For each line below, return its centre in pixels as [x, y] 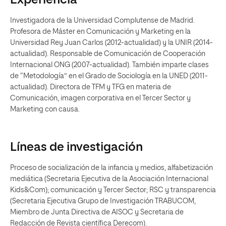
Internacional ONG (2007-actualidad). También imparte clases [109, 65]
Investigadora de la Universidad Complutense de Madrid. [102, 21]
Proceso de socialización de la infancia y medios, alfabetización [111, 168]
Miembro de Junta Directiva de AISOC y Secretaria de [97, 212]
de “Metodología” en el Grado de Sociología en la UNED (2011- [109, 76]
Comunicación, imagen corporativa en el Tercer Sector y [100, 98]
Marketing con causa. [45, 109]
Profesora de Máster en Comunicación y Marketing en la [100, 32]
